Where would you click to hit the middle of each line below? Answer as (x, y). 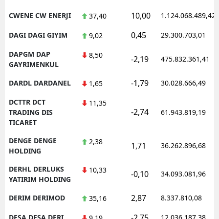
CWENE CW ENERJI (40, 15)
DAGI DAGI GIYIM (38, 35)
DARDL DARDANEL (40, 83)
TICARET (23, 122)
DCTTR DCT (27, 102)
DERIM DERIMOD (37, 197)
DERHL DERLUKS (36, 169)
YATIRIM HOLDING (40, 179)
